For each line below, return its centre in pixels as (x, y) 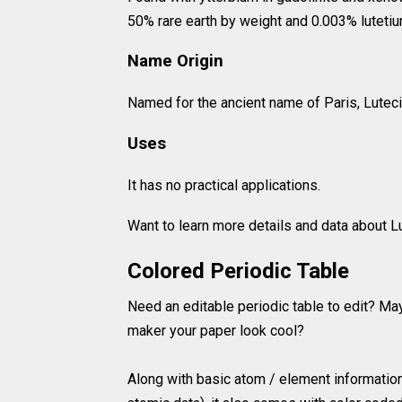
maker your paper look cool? (216, 331)
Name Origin (175, 61)
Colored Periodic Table (238, 271)
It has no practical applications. (224, 185)
